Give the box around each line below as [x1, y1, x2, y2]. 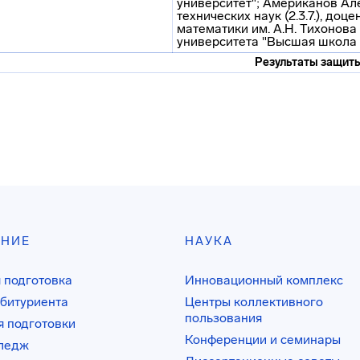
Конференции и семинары [184, 332, 341, 347]
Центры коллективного [184, 294, 323, 309]
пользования [184, 310, 262, 325]
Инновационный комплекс [184, 272, 343, 288]
